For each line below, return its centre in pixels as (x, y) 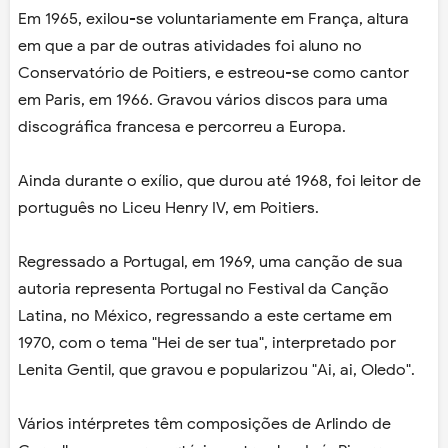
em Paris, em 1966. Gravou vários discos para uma (203, 100)
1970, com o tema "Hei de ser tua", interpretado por (207, 343)
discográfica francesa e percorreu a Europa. (182, 127)
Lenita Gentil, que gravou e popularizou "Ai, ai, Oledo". (216, 370)
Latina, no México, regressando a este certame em (205, 316)
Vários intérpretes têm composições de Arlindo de (204, 424)
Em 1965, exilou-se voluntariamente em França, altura (213, 19)
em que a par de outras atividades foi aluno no (190, 46)
